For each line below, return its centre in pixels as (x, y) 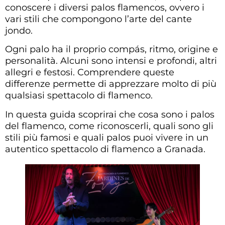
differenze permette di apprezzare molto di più (111, 84)
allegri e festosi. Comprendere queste (90, 73)
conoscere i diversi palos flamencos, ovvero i (105, 7)
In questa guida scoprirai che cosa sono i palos (110, 114)
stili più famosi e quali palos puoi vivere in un (107, 137)
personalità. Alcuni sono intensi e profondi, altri (111, 61)
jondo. (19, 30)
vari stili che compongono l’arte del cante (98, 19)
